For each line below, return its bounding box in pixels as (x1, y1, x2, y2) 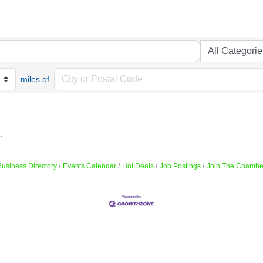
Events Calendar (63, 162, 116, 170)
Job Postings (160, 162, 201, 170)
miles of (20, 75, 49, 84)
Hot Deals (122, 162, 154, 170)
